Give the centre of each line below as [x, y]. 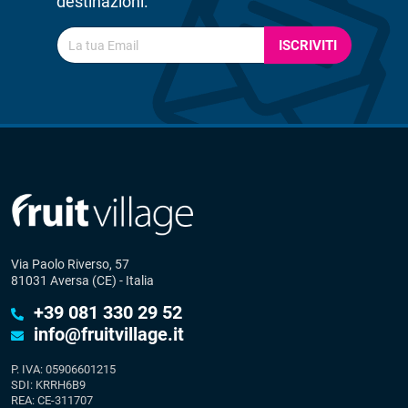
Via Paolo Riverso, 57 [70, 265]
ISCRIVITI [308, 45]
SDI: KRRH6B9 [48, 385]
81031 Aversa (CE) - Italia [82, 281]
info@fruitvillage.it [109, 335]
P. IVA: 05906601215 [63, 370]
